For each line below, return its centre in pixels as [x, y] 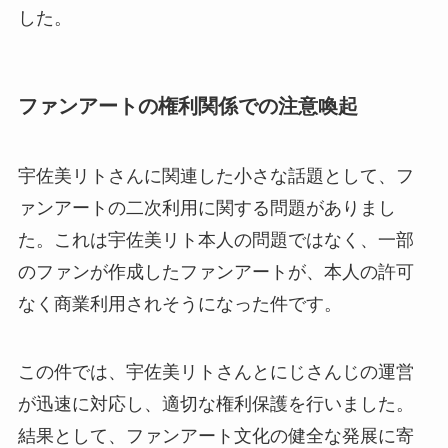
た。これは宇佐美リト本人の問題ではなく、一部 [215, 239]
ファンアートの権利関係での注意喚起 [187, 106]
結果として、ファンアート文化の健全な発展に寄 [215, 435]
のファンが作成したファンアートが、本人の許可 [215, 271]
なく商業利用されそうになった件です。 [179, 303]
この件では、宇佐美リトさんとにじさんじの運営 [215, 371]
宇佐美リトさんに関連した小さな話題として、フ [215, 175]
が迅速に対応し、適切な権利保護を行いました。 [215, 403]
